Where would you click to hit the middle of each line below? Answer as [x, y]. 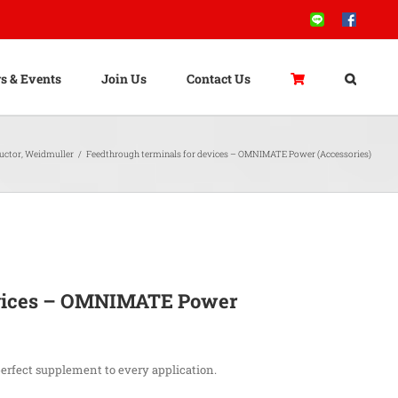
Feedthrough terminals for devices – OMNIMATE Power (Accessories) [229, 154]
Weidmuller [49, 154]
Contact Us [219, 78]
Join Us [124, 78]
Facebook [369, 19]
